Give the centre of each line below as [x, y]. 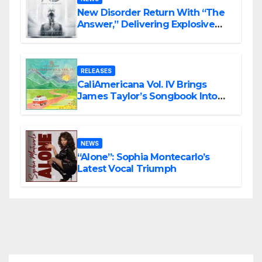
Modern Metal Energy [127, 36]
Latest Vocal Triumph [127, 168]
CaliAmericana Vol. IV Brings [142, 85]
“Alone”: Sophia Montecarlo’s [144, 157]
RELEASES [96, 71]
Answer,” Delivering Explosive [146, 25]
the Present [104, 108]
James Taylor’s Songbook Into [147, 96]
